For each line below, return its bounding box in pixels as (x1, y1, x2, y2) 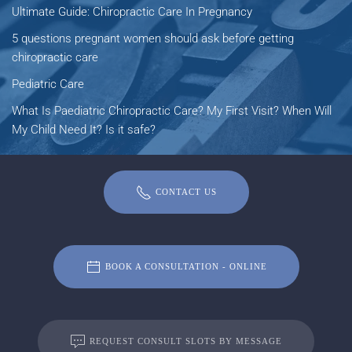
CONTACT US (155, 187, 217, 196)
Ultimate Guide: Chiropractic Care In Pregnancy (12, 5, 252, 19)
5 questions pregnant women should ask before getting (12, 31, 294, 46)
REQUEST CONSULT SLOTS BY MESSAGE (90, 336, 282, 346)
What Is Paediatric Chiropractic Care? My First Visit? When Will (12, 104, 332, 118)
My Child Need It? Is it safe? (12, 123, 159, 137)
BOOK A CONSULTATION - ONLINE (104, 262, 267, 271)
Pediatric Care (12, 77, 84, 91)
